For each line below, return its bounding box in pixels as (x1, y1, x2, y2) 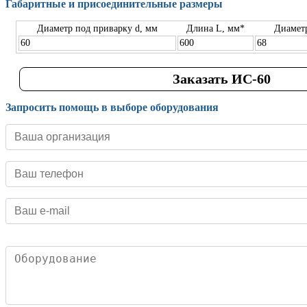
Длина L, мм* (186, 23, 245, 34)
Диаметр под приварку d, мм (36, 23, 158, 34)
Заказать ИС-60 (173, 71, 271, 86)
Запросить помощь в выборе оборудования (5, 101, 219, 113)
